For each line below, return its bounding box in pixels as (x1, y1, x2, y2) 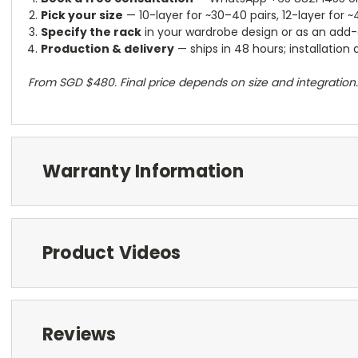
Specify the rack (41, 23, 142, 40)
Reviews (42, 321, 117, 347)
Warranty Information (42, 158, 244, 184)
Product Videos (42, 240, 181, 265)
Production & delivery (41, 40, 175, 57)
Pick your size (41, 6, 124, 23)
